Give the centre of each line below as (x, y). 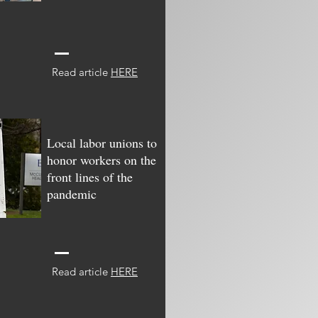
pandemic (72, 194)
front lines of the (90, 177)
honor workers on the (102, 160)
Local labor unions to (102, 143)
